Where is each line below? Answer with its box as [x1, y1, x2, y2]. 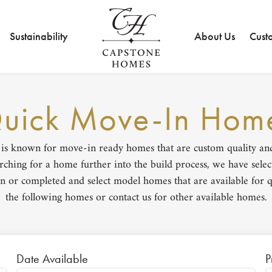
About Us [194, 30, 235, 43]
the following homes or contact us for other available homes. [5, 192, 267, 203]
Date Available [16, 251, 89, 267]
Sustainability [10, 30, 68, 43]
